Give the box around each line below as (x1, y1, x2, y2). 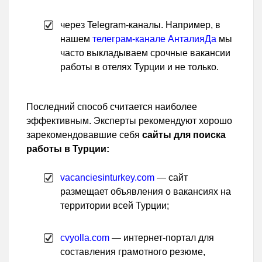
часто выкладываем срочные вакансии (60, 48, 230, 58)
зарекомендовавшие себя (26, 130, 142, 140)
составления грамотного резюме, (60, 247, 205, 257)
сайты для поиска (142, 130, 226, 140)
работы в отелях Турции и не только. (60, 62, 221, 73)
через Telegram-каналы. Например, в (60, 20, 220, 30)
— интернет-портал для (109, 233, 214, 243)
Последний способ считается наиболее (26, 102, 197, 112)
